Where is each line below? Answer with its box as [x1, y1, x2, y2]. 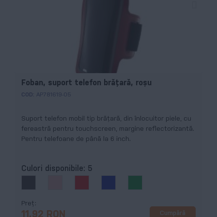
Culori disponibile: [21, 165, 88, 173]
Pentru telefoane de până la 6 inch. [21, 136, 131, 142]
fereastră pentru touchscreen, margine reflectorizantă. [21, 125, 194, 132]
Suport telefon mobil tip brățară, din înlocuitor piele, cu [21, 115, 191, 122]
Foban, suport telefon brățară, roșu [21, 79, 152, 87]
